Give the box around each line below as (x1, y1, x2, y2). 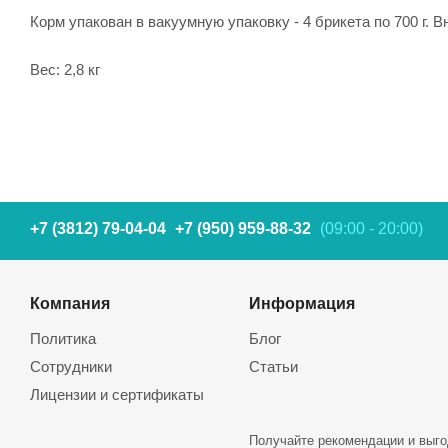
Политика (30, 330, 96, 347)
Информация (249, 294, 355, 312)
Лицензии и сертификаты (30, 386, 204, 403)
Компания (30, 294, 110, 312)
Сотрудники (30, 358, 112, 375)
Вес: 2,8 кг (30, 61, 100, 78)
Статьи (249, 358, 298, 375)
